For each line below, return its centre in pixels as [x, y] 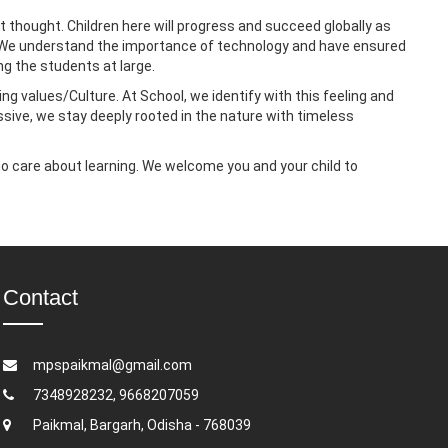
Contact [40, 298]
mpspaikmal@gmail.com [112, 365]
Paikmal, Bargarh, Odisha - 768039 [141, 425]
